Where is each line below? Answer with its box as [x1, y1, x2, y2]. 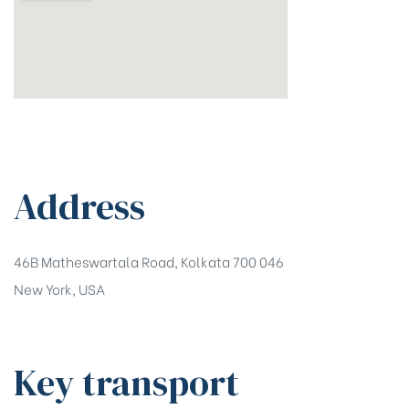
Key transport [14, 357, 239, 407]
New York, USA [14, 278, 105, 299]
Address [14, 182, 145, 232]
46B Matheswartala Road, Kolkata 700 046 [14, 251, 284, 272]
